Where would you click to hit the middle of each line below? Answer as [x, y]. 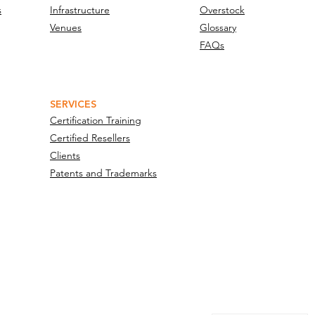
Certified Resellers [90, 138]
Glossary [218, 27]
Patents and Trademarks [103, 173]
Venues [66, 27]
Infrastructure [80, 10]
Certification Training [96, 120]
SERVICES [73, 105]
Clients [65, 155]
